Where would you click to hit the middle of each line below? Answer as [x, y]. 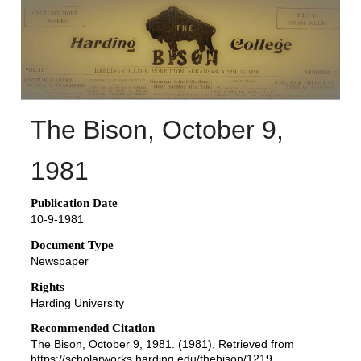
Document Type [72, 245]
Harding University [77, 303]
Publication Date [74, 203]
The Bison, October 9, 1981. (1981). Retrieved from [162, 344]
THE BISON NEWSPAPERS [197, 15]
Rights [47, 286]
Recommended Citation [92, 328]
